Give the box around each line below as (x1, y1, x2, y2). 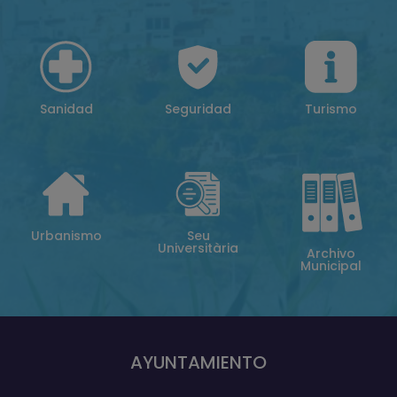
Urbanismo (30, 226, 102, 245)
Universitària (158, 238, 239, 257)
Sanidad (39, 99, 93, 118)
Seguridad (165, 99, 232, 118)
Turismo (304, 99, 357, 118)
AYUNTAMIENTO (130, 349, 267, 375)
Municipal (300, 256, 362, 275)
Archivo (306, 244, 355, 262)
